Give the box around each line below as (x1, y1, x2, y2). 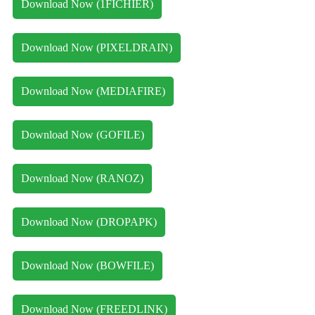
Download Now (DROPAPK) (21, 216, 157, 229)
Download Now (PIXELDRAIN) (21, 41, 172, 54)
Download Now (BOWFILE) (21, 259, 154, 272)
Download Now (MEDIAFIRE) (21, 85, 165, 98)
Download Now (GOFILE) (21, 129, 144, 141)
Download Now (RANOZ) (21, 172, 143, 185)
